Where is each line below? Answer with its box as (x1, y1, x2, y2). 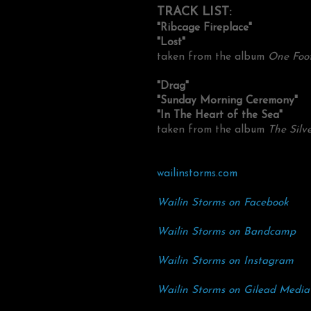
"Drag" (157, 81, 189, 92)
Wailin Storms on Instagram (157, 255, 294, 267)
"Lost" (157, 37, 185, 49)
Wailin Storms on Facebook (157, 197, 289, 209)
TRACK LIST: (157, 6, 231, 19)
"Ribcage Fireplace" (157, 22, 252, 34)
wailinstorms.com (157, 168, 237, 180)
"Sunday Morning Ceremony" (157, 95, 298, 107)
